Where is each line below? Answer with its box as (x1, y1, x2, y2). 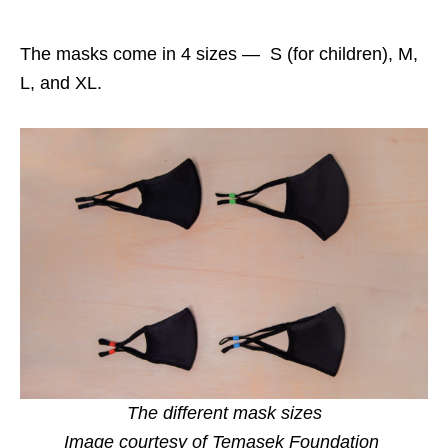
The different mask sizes (126, 403, 322, 424)
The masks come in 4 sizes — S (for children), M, (20, 44, 418, 65)
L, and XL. (20, 73, 102, 94)
